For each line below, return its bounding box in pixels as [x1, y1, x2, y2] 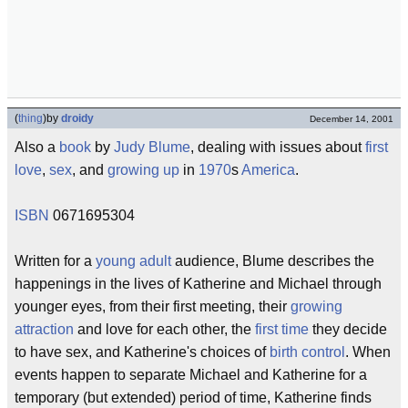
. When [345, 344, 391, 360]
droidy [61, 112, 94, 125]
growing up [107, 162, 179, 178]
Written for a [15, 253, 96, 269]
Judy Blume [114, 139, 190, 155]
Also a [15, 139, 59, 155]
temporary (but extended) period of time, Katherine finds [15, 390, 372, 405]
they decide [309, 321, 387, 337]
